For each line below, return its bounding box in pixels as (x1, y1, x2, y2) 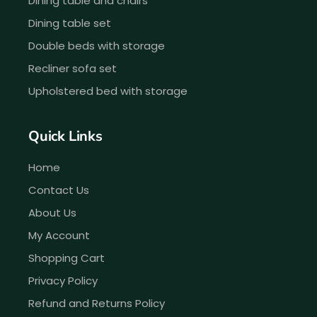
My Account (28, 228, 90, 243)
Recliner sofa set (28, 61, 117, 76)
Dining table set (28, 16, 111, 31)
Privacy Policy (28, 273, 98, 289)
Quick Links (28, 127, 103, 146)
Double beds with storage (28, 38, 165, 54)
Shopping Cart (28, 250, 105, 266)
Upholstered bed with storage (28, 83, 188, 99)
